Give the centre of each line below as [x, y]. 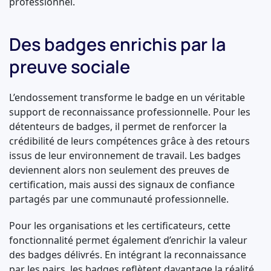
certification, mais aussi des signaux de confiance [122, 184]
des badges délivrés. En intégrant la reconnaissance [128, 255]
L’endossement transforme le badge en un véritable [127, 97]
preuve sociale [70, 67]
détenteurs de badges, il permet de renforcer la [118, 126]
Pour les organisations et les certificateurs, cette [120, 226]
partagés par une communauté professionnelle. [119, 199]
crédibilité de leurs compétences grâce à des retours [129, 141]
